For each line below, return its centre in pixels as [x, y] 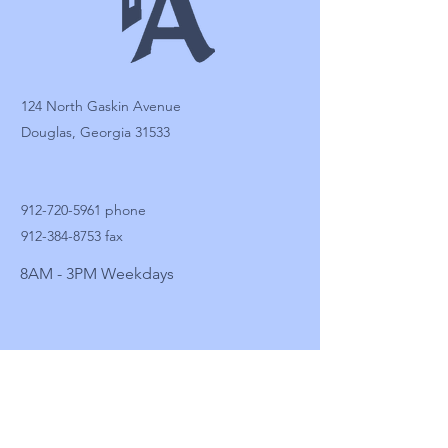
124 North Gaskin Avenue [101, 106]
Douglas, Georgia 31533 [95, 132]
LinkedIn [47, 421]
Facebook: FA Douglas [91, 369]
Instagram [51, 395]
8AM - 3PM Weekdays [97, 273]
